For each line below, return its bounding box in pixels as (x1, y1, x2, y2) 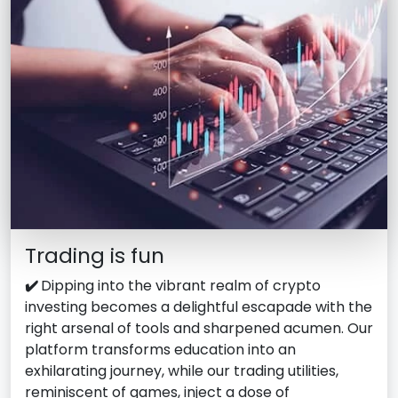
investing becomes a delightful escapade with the (25, 296, 372, 317)
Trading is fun (25, 240, 164, 270)
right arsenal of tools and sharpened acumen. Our (25, 317, 373, 338)
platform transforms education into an (25, 338, 296, 360)
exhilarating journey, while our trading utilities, (25, 360, 338, 381)
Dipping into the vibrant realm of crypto (41, 275, 321, 296)
